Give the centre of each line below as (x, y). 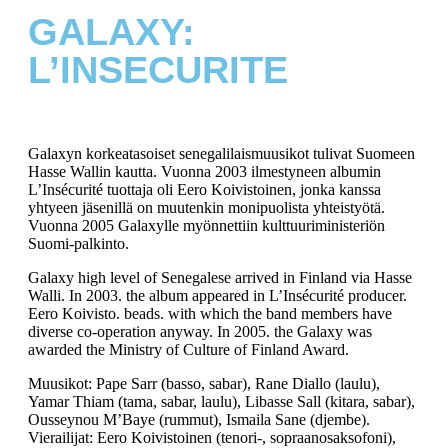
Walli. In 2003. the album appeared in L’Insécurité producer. (217, 295)
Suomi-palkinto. (78, 243)
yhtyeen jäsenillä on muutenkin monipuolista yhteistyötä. (206, 207)
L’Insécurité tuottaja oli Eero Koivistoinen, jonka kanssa (204, 189)
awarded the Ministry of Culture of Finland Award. (188, 349)
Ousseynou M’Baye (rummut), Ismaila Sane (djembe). (199, 419)
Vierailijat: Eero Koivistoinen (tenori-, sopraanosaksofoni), (212, 437)
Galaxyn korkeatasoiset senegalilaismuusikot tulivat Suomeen (221, 153)
